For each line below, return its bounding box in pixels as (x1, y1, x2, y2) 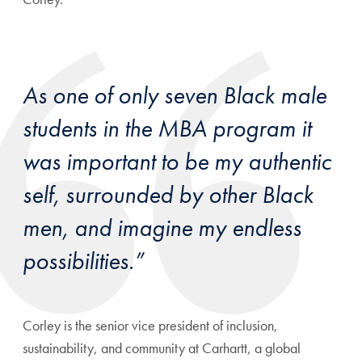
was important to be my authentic (23, 146, 331, 178)
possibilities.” (23, 246, 144, 277)
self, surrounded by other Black (23, 179, 314, 211)
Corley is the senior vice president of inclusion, (23, 316, 278, 335)
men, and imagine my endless (23, 213, 301, 244)
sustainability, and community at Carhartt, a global (23, 339, 301, 358)
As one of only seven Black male (23, 80, 326, 112)
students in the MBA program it (23, 113, 311, 145)
